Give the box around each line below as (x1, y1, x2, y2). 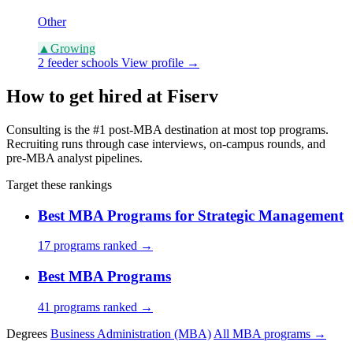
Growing (50, 42, 95, 56)
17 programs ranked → (38, 239, 153, 253)
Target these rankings (6, 178, 112, 192)
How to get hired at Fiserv (6, 86, 218, 107)
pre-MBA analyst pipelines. (6, 151, 143, 165)
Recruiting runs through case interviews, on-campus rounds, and (6, 137, 325, 151)
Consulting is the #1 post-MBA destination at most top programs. (6, 123, 329, 137)
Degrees (6, 326, 47, 340)
